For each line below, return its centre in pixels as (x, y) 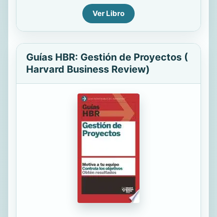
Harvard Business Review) (88, 69)
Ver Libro (108, 13)
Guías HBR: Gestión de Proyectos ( (107, 57)
